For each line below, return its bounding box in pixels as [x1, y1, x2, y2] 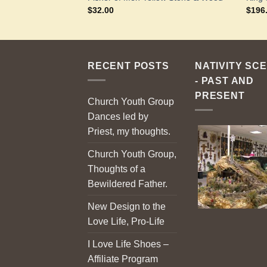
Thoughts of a [88, 164, 145, 175]
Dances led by [88, 111, 148, 122]
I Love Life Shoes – [88, 239, 169, 250]
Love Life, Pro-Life [88, 216, 164, 227]
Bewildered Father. [88, 179, 167, 190]
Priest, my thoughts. [88, 126, 170, 137]
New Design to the [88, 201, 166, 212]
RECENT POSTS [88, 60, 169, 71]
